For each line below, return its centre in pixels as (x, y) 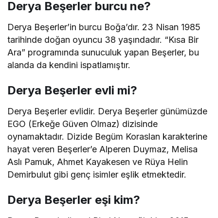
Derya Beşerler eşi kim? (74, 200)
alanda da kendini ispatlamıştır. (69, 65)
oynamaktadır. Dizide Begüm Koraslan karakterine (108, 136)
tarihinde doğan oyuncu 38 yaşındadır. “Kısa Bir (103, 39)
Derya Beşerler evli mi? (72, 90)
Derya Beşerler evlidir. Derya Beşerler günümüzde (108, 111)
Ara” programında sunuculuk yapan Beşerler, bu (103, 52)
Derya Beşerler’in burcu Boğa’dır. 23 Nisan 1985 (104, 27)
